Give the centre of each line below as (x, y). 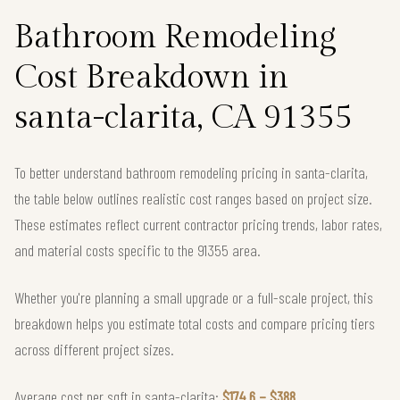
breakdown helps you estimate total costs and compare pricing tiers (195, 323)
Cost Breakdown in (151, 77)
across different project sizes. (94, 349)
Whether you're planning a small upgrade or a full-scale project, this (194, 297)
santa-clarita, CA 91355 (183, 117)
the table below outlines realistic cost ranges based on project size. (193, 198)
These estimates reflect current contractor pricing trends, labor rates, (198, 224)
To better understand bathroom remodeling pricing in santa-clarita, (191, 172)
